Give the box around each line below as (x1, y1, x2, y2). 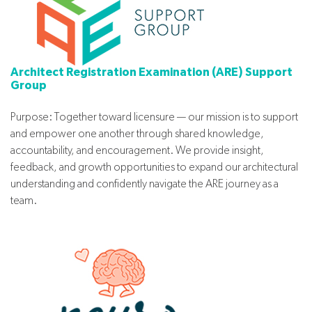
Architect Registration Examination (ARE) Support (10, 65, 292, 78)
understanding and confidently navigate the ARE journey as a (10, 176, 279, 190)
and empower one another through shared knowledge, (10, 126, 264, 140)
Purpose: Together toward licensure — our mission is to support (10, 109, 298, 123)
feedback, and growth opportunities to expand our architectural (10, 159, 298, 173)
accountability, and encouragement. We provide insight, (10, 143, 264, 157)
